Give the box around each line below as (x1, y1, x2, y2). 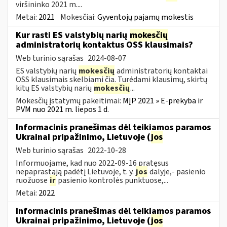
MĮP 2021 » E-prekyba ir (123, 95, 203, 106)
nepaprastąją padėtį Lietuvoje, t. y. (16, 166, 135, 177)
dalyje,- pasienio (148, 166, 206, 177)
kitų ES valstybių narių (16, 82, 93, 94)
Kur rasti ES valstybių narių (16, 28, 129, 42)
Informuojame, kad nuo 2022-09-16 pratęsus (16, 157, 169, 169)
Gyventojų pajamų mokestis (97, 11, 194, 23)
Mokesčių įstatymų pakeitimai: (16, 95, 123, 106)
